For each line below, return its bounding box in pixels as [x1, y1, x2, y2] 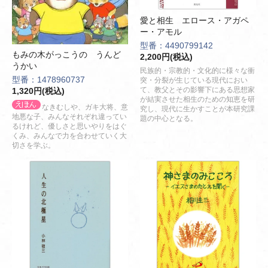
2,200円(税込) [140, 52, 193, 62]
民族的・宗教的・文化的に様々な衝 [140, 66, 255, 75]
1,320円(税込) [12, 86, 65, 96]
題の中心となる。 [140, 114, 197, 123]
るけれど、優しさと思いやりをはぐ [12, 122, 127, 131]
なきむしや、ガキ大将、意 [42, 103, 128, 112]
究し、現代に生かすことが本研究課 [140, 105, 255, 113]
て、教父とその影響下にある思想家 [140, 86, 255, 94]
